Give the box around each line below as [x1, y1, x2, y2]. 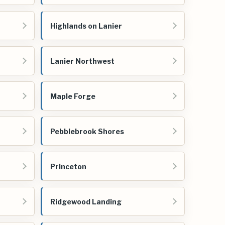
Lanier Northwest [50, 56, 115, 65]
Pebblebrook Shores [50, 127, 124, 136]
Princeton [50, 162, 86, 171]
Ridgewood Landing [50, 197, 122, 206]
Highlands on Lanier [50, 21, 122, 30]
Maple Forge [50, 91, 95, 100]
